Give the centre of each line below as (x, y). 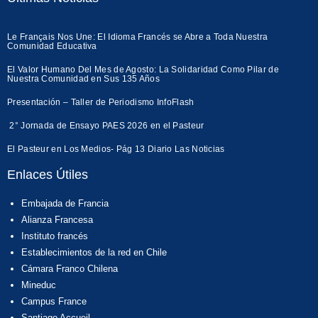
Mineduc (38, 285)
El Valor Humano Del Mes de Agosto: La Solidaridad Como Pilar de (143, 69)
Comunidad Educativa (52, 46)
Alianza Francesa (57, 219)
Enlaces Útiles (48, 174)
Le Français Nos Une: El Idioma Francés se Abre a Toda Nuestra (138, 37)
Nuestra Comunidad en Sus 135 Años (83, 78)
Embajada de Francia (65, 203)
